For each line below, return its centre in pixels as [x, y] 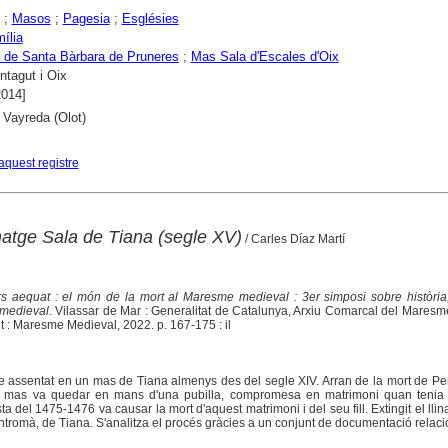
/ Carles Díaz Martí [293, 239]
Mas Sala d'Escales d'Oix [264, 56]
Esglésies [150, 18]
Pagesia [86, 18]
